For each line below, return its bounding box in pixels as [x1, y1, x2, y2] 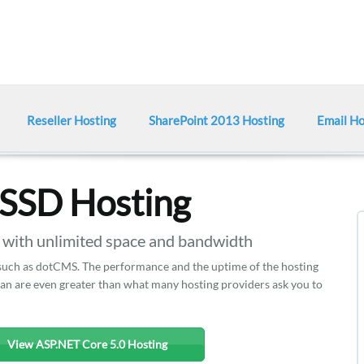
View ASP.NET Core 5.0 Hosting [7, 337, 167, 351]
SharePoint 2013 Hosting [149, 113, 284, 128]
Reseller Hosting [27, 113, 116, 128]
